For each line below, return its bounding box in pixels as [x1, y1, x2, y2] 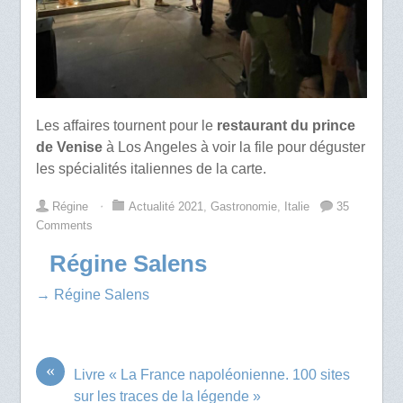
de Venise [35, 139, 103, 156]
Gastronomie [210, 200, 277, 214]
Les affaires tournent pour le [35, 118, 217, 134]
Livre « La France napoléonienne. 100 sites [73, 367, 350, 383]
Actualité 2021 [128, 200, 203, 214]
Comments [35, 219, 93, 233]
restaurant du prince [216, 118, 355, 134]
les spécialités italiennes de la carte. [35, 161, 266, 177]
